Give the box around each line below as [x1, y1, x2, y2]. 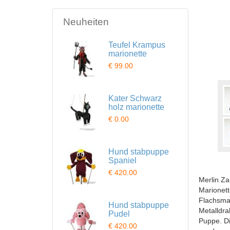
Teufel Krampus [108, 41, 165, 49]
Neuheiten [63, 16, 109, 27]
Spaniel [108, 156, 137, 165]
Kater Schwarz [108, 94, 162, 103]
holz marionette [108, 103, 164, 111]
